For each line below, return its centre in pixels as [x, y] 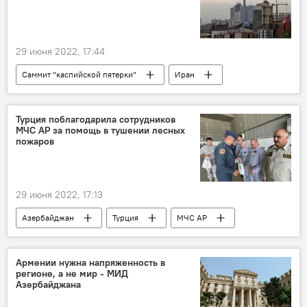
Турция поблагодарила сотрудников [96, 119]
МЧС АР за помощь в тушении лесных [100, 130]
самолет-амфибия [56, 238]
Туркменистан [48, 95]
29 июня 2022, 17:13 [59, 195]
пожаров [35, 141]
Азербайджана [48, 284]
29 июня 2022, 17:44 [60, 51]
